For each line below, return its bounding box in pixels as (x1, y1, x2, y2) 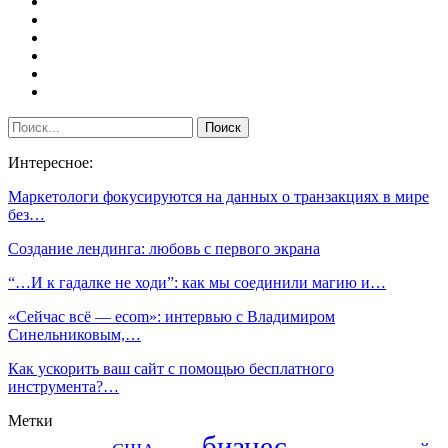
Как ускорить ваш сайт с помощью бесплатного (8, 359, 334, 377)
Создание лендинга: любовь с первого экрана (8, 239, 320, 257)
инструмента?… (8, 377, 119, 395)
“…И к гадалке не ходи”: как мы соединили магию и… (8, 273, 386, 291)
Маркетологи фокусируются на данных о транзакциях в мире (8, 187, 429, 205)
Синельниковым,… (8, 325, 141, 343)
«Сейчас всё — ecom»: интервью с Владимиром (8, 307, 335, 325)
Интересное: (8, 153, 93, 171)
